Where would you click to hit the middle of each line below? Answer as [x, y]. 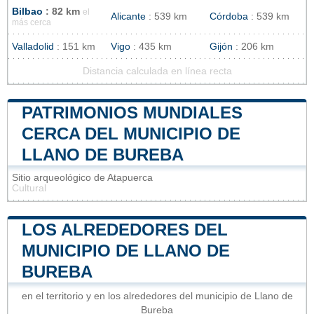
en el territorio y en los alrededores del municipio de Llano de [157, 296]
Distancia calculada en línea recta [157, 71]
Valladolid [33, 47]
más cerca [32, 23]
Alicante [128, 17]
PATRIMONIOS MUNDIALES [132, 113]
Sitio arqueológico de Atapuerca [82, 178]
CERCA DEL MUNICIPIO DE [131, 134]
